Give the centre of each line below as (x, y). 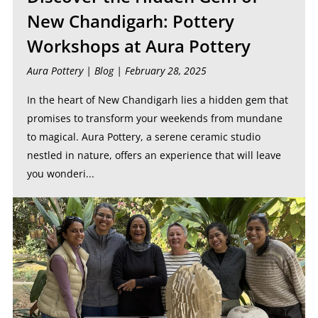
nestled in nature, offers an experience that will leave (154, 155)
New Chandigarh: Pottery (130, 21)
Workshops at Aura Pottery (138, 46)
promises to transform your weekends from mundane (154, 118)
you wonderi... (60, 174)
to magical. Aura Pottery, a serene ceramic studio (143, 137)
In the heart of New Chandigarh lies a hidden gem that (157, 100)
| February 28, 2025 (160, 71)
